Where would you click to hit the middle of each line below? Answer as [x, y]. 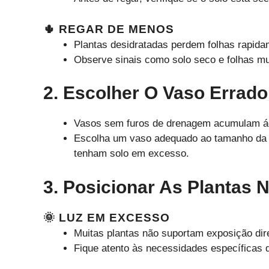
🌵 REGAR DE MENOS [109, 29]
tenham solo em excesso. [131, 154]
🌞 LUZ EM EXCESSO [107, 217]
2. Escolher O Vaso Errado [156, 93]
